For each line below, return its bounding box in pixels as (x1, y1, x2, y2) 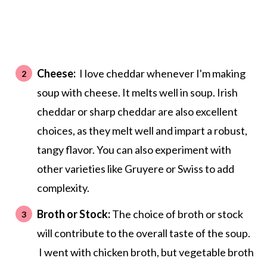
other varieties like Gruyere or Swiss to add (36, 162, 234, 176)
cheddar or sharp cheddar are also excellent (36, 105, 238, 119)
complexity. (36, 181, 91, 195)
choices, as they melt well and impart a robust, (36, 124, 247, 138)
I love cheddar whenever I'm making (75, 67, 246, 80)
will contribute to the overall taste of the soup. (36, 226, 250, 240)
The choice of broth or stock (110, 207, 243, 221)
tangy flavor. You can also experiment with (36, 143, 231, 157)
